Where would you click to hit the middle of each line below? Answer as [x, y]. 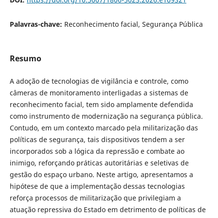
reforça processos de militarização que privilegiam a [95, 198]
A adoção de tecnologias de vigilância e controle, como [99, 81]
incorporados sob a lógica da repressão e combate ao [97, 151]
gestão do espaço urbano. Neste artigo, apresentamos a [101, 175]
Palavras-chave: [37, 24]
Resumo [25, 59]
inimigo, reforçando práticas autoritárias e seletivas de [99, 163]
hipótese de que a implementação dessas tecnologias [97, 186]
